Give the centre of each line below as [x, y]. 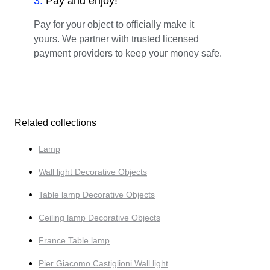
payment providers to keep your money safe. [128, 53]
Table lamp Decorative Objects [97, 194]
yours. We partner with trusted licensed [116, 39]
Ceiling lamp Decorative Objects [99, 217]
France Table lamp [74, 240]
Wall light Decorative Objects [93, 171]
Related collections [55, 122]
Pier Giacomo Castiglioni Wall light [103, 263]
